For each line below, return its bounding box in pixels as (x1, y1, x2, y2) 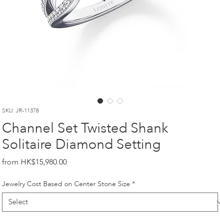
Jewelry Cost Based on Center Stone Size (2, 179, 131, 189)
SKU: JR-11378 (2, 107, 39, 114)
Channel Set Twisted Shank (2, 119, 168, 137)
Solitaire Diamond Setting (2, 135, 161, 154)
